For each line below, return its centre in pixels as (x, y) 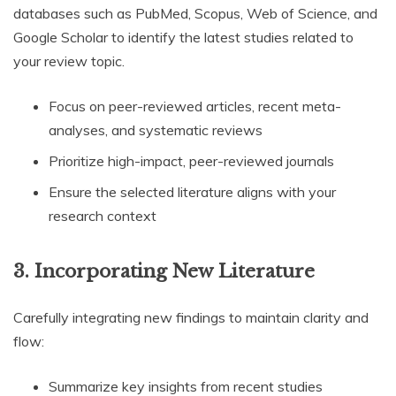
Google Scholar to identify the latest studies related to (183, 38)
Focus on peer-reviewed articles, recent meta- (195, 107)
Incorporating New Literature (175, 272)
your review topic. (69, 61)
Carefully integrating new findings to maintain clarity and (191, 317)
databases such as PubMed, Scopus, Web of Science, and (195, 14)
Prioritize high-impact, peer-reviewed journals (191, 161)
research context (103, 216)
